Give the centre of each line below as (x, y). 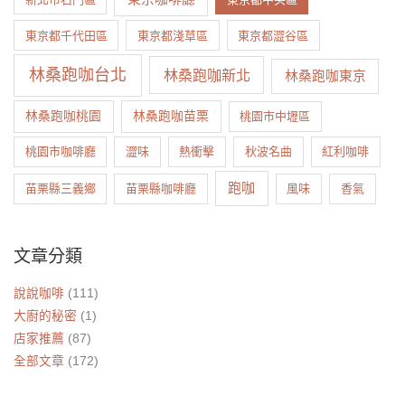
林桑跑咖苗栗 (171, 117)
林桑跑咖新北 (207, 75)
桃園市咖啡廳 (60, 152)
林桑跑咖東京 (325, 76)
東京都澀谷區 (273, 35)
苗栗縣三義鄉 (60, 189)
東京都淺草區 (173, 35)
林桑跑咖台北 (78, 75)
